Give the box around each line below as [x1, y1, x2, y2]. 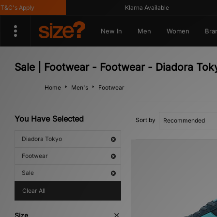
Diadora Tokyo [22, 135, 62, 142]
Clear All [22, 187, 46, 194]
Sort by [136, 116, 155, 124]
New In [100, 27, 122, 35]
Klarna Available [116, 4, 160, 11]
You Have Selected [15, 114, 84, 124]
